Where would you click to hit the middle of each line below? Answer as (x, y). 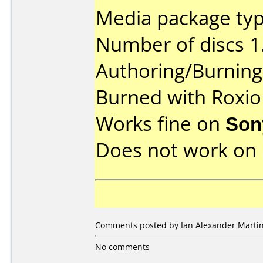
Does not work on (179, 150)
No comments (122, 247)
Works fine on (161, 124)
